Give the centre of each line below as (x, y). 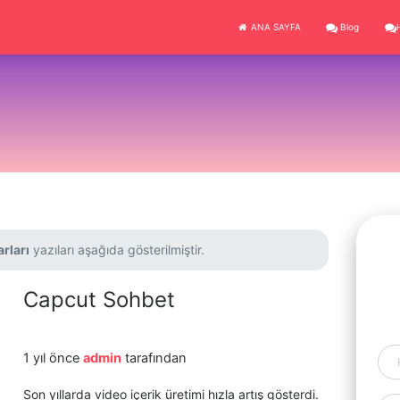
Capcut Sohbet (99, 300)
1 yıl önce (53, 358)
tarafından (154, 358)
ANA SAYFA (274, 27)
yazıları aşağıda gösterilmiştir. (117, 250)
